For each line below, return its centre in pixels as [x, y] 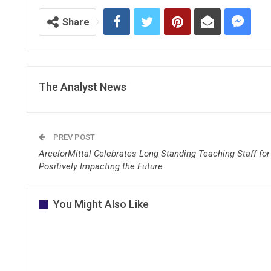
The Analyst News [83, 87]
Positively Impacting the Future [101, 166]
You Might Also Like [101, 204]
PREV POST [73, 137]
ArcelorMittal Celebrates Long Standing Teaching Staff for [154, 153]
